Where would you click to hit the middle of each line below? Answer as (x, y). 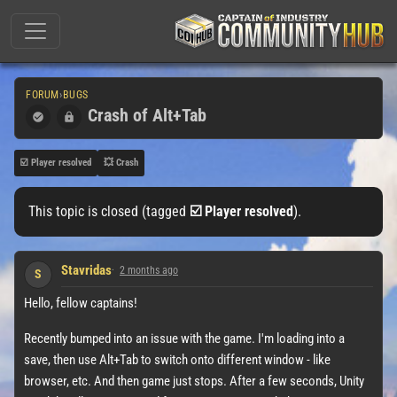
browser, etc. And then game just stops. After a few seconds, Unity (194, 381)
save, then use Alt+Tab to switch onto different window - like (177, 359)
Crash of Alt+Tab (147, 116)
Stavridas (86, 271)
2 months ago (149, 271)
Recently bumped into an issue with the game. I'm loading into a (184, 338)
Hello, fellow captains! (81, 303)
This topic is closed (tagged (109, 211)
